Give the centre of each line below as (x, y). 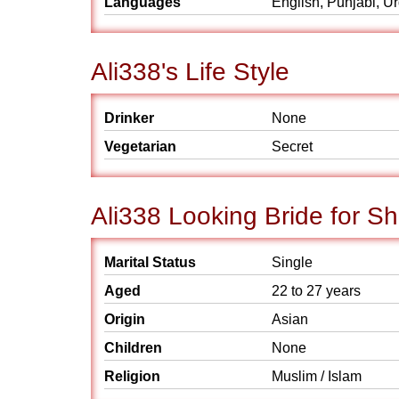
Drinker (129, 118)
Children (133, 348)
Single (292, 262)
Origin (125, 319)
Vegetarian (140, 147)
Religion (132, 376)
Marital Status (150, 262)
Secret (292, 147)
